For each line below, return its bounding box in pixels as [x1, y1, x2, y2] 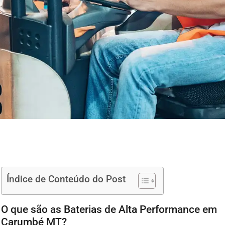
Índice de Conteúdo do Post [7, 169, 126, 181]
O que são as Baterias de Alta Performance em [1, 198, 217, 211]
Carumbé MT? [1, 211, 67, 224]
